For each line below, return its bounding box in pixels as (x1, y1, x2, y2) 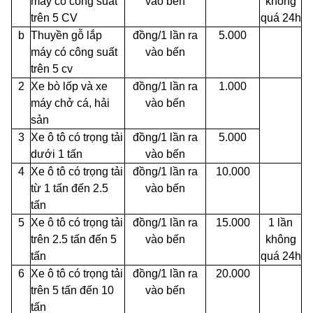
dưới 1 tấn (31, 148, 82, 160)
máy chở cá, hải (31, 97, 110, 109)
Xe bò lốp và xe (31, 80, 108, 92)
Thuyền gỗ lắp (31, 29, 102, 41)
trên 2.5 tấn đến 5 (31, 233, 117, 245)
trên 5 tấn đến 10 (31, 284, 114, 296)
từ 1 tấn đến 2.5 (31, 182, 108, 194)
